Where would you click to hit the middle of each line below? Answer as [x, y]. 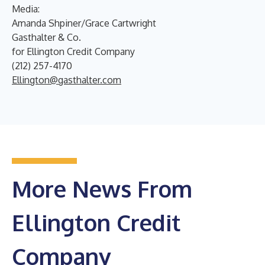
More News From [102, 188]
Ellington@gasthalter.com [67, 80]
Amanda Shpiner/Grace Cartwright [84, 23]
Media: [26, 9]
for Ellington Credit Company [73, 51]
